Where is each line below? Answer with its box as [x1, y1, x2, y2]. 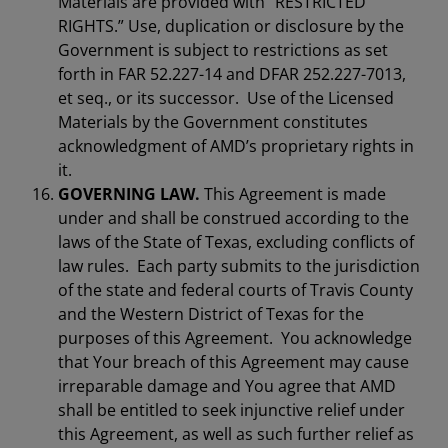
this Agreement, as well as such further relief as [58, 423, 414, 445]
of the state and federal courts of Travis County [58, 279, 413, 301]
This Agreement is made [200, 183, 386, 205]
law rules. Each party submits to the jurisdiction [58, 255, 420, 277]
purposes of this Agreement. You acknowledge [58, 327, 412, 349]
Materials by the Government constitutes [58, 111, 368, 133]
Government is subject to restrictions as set [58, 39, 388, 61]
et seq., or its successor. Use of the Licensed [58, 87, 394, 109]
